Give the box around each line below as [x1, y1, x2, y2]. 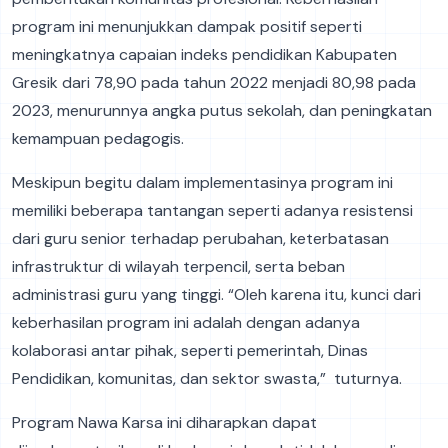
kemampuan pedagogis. [12, 128, 184, 150]
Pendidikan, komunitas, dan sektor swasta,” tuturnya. [12, 368, 402, 390]
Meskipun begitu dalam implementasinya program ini [12, 172, 393, 194]
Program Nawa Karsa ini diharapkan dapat [12, 412, 317, 434]
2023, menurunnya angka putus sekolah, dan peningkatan [12, 100, 432, 122]
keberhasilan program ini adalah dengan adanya [12, 312, 360, 334]
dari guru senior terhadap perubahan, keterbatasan [12, 228, 389, 250]
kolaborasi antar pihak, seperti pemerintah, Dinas [12, 340, 368, 362]
